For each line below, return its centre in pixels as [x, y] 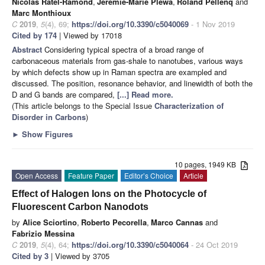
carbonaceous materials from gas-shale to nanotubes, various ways [127, 61]
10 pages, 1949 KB [208, 164]
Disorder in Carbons [49, 117]
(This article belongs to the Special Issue [83, 106]
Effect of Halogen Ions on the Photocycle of [109, 194]
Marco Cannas [177, 222]
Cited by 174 [34, 35]
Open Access [37, 176]
